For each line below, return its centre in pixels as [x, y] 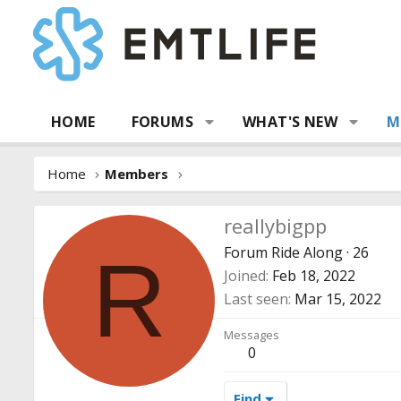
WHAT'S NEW [290, 122]
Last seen [256, 299]
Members [137, 174]
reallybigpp [275, 225]
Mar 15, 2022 [338, 299]
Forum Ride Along [283, 252]
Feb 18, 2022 [314, 275]
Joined [245, 275]
